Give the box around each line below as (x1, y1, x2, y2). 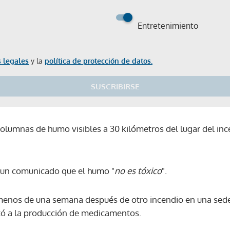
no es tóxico (114, 165, 162, 176)
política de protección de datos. (45, 56, 152, 65)
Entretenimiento (138, 20, 198, 31)
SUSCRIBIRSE (91, 81, 139, 91)
